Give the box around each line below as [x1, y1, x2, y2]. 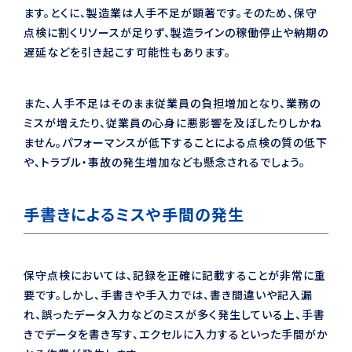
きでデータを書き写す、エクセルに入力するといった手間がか [24, 325, 328, 342]
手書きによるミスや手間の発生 [24, 202, 244, 225]
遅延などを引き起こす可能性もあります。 [24, 43, 231, 60]
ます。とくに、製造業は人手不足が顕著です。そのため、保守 [24, 4, 317, 20]
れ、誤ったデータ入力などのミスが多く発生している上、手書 [24, 306, 325, 322]
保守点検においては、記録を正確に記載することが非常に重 [24, 266, 326, 283]
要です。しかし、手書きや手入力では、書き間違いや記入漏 [24, 286, 313, 302]
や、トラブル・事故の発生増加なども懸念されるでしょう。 [24, 153, 306, 170]
